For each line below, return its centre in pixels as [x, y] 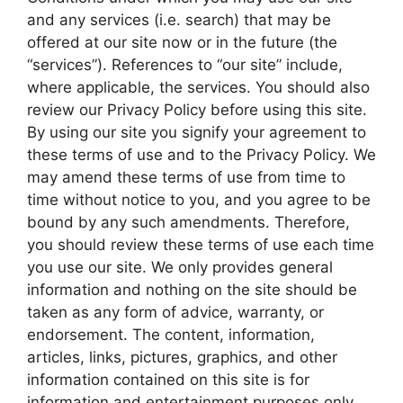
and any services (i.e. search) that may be [179, 19]
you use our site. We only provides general [180, 267]
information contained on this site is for [168, 379]
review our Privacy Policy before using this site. [197, 109]
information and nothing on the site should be [192, 289]
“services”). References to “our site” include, [185, 64]
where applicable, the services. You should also [198, 87]
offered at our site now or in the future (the [182, 42]
